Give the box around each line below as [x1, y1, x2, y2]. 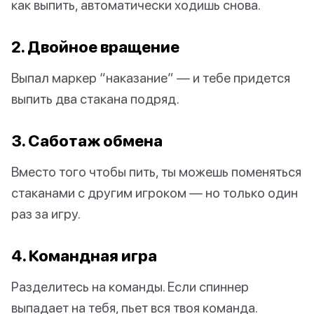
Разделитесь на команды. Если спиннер [11, 278, 249, 295]
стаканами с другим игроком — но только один [11, 184, 298, 201]
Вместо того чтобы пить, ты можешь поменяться [11, 163, 301, 180]
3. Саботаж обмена [11, 131, 163, 151]
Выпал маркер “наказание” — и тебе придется [11, 69, 290, 86]
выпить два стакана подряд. [11, 90, 179, 107]
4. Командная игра [11, 246, 157, 266]
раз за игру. [11, 205, 81, 222]
